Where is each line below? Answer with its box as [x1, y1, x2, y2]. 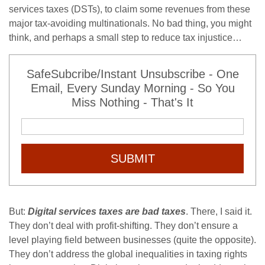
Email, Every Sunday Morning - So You [30, 82, 235, 95]
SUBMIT [110, 152, 155, 166]
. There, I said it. [186, 206, 252, 217]
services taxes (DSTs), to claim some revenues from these [9, 4, 250, 15]
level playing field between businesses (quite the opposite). [9, 235, 256, 245]
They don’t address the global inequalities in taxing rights [9, 249, 247, 260]
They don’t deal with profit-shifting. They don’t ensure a [9, 221, 238, 231]
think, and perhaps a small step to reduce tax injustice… [9, 33, 242, 43]
